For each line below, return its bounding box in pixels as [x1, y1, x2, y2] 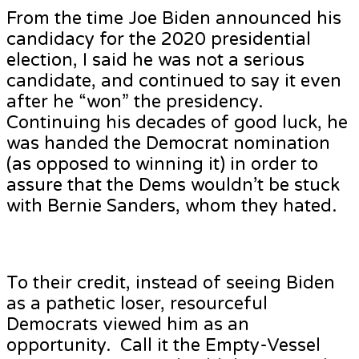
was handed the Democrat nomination [6, 133, 330, 155]
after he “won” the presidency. [6, 91, 268, 113]
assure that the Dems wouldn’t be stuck [6, 175, 340, 196]
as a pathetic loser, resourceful [6, 293, 268, 315]
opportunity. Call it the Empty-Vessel [6, 335, 321, 357]
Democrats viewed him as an [6, 314, 249, 336]
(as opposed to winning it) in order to [6, 154, 318, 175]
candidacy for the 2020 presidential [6, 29, 311, 50]
